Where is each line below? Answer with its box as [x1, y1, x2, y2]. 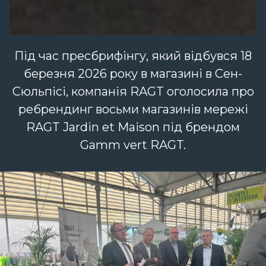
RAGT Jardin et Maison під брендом [26, 119, 240, 134]
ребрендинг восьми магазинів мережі [18, 102, 248, 116]
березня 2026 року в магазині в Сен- [24, 66, 242, 81]
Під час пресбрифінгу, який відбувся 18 [14, 48, 252, 63]
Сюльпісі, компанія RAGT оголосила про [12, 84, 254, 99]
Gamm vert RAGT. [80, 137, 186, 152]
